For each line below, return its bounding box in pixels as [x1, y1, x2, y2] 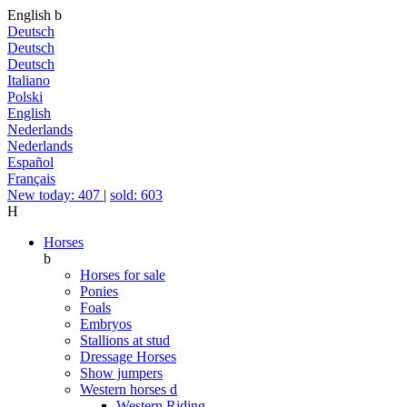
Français [7, 171, 55, 186]
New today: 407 [7, 187, 104, 203]
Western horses [80, 382, 170, 397]
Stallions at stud [80, 333, 170, 348]
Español [7, 154, 54, 170]
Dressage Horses [80, 349, 176, 364]
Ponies [80, 283, 118, 299]
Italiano [7, 73, 50, 88]
